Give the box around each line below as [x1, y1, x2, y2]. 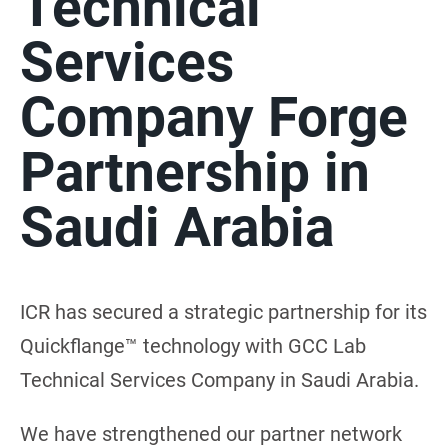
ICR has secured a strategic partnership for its [20, 299, 427, 324]
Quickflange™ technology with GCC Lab [20, 333, 366, 358]
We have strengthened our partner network [20, 421, 402, 446]
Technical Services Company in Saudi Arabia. [20, 367, 419, 392]
